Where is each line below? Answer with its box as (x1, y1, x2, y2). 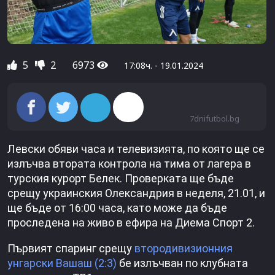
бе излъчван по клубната (117, 257, 248, 270)
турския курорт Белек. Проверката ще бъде (7, 172, 234, 185)
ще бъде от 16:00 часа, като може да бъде (7, 201, 227, 215)
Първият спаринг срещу (7, 242, 134, 255)
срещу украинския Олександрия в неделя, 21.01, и (7, 187, 265, 200)
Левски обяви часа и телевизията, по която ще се (7, 142, 265, 156)
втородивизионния (134, 242, 233, 255)
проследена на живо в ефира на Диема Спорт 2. (7, 216, 255, 230)
